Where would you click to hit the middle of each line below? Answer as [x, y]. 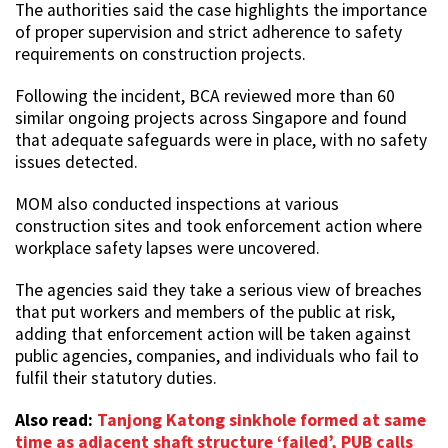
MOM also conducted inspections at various [177, 203]
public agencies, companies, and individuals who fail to [217, 355]
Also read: [56, 419]
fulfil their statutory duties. [116, 377]
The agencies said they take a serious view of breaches [218, 289]
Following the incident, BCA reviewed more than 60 [205, 95]
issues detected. [76, 161]
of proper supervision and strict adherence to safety [208, 31]
